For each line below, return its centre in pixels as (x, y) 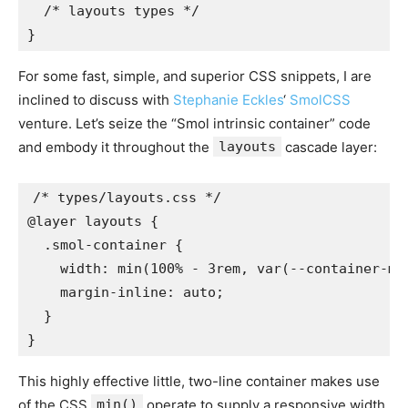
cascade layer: (329, 147)
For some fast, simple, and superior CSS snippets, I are (195, 76)
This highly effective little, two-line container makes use (199, 381)
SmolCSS (320, 99)
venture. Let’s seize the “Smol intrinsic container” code (194, 123)
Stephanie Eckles (228, 99)
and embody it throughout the (116, 147)
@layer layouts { (93, 221)
